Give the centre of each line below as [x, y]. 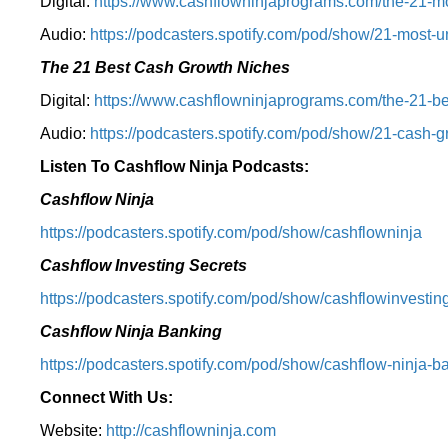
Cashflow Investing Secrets [143, 265]
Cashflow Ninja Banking [131, 331]
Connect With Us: [106, 397]
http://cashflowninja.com [191, 430]
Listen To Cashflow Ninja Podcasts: [174, 166]
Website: [73, 430]
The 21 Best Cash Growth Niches [165, 67]
